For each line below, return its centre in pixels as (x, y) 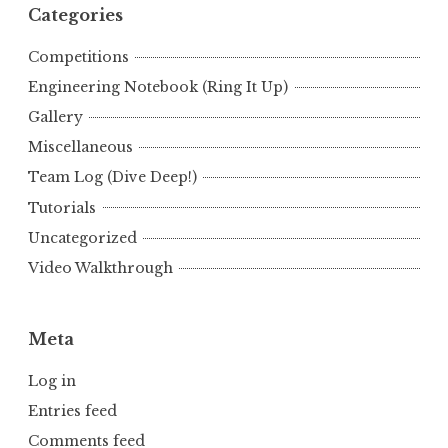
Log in (52, 380)
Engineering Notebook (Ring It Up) (158, 87)
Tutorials (62, 207)
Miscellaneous (80, 147)
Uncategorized (82, 237)
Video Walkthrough (100, 267)
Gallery (55, 117)
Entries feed (72, 411)
